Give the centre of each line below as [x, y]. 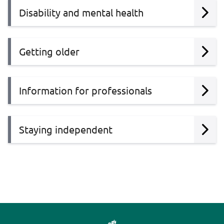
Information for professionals [85, 90]
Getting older [49, 51]
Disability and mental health [81, 12]
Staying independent [66, 129]
